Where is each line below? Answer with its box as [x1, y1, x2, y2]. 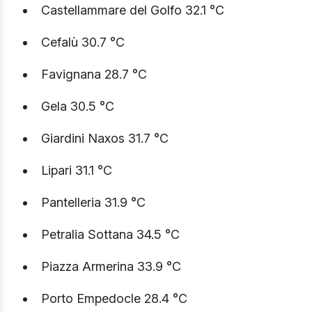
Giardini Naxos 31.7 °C [41, 131, 169, 146]
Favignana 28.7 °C [41, 67, 147, 82]
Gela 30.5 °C [41, 99, 114, 114]
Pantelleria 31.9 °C [41, 195, 146, 210]
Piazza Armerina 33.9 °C [41, 259, 181, 274]
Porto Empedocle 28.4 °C [41, 291, 187, 306]
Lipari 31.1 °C [41, 163, 112, 178]
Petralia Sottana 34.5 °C [41, 227, 180, 242]
